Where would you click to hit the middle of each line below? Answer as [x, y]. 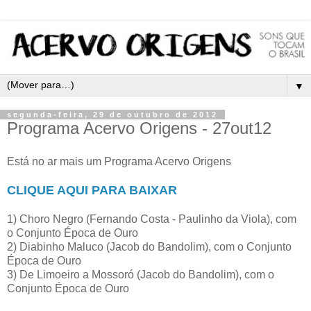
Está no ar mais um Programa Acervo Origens [120, 161]
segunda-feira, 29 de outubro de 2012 [112, 115]
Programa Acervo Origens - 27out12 [139, 128]
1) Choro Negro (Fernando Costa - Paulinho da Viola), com [152, 219]
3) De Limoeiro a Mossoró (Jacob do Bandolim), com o [141, 274]
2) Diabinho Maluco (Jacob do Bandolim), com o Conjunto [149, 246]
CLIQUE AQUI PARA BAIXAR [92, 190]
